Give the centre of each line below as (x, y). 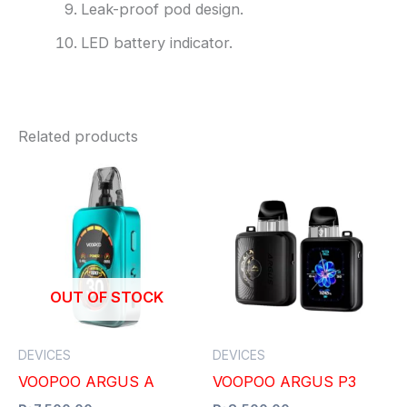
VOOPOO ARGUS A (89, 382)
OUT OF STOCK (106, 298)
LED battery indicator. (157, 42)
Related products (78, 136)
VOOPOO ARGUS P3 (284, 382)
